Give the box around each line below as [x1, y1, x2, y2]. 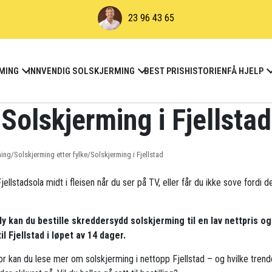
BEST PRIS [144, 65, 185, 76]
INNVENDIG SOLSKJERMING [28, 65, 135, 76]
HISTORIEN [185, 65, 227, 76]
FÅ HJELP [227, 65, 263, 76]
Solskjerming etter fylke [14, 150, 87, 160]
